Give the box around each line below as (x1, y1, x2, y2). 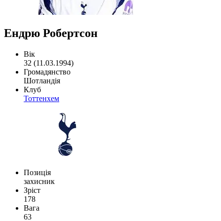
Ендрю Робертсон (4, 26, 98, 39)
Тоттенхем (24, 94, 59, 103)
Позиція (24, 168, 51, 177)
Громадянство (24, 67, 71, 76)
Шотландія (24, 76, 60, 85)
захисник (24, 177, 55, 185)
